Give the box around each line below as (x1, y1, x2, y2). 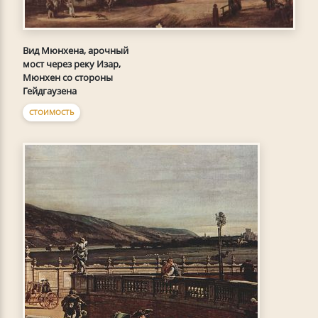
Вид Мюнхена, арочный (23, 44, 128, 57)
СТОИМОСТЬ (29, 107, 74, 118)
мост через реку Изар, (23, 57, 121, 71)
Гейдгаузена (23, 84, 77, 98)
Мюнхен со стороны (23, 71, 113, 84)
